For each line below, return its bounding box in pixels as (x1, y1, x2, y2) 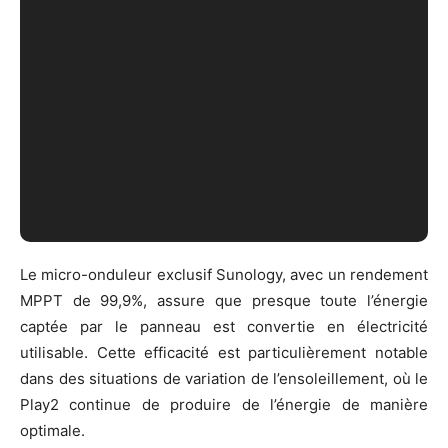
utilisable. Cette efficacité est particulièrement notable (20, 342, 428, 362)
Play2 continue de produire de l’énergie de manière (20, 394, 428, 414)
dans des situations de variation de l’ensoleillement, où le (20, 368, 428, 388)
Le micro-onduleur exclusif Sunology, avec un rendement (20, 264, 428, 284)
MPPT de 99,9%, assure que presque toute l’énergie (20, 290, 428, 310)
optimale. (20, 420, 85, 440)
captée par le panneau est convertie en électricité (20, 316, 428, 336)
